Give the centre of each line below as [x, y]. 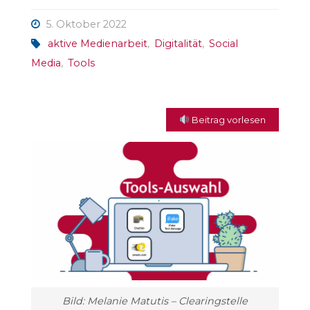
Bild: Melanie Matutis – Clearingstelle [155, 301]
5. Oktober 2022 [86, 25]
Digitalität [178, 44]
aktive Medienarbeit [97, 44]
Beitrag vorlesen [227, 119]
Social [223, 44]
